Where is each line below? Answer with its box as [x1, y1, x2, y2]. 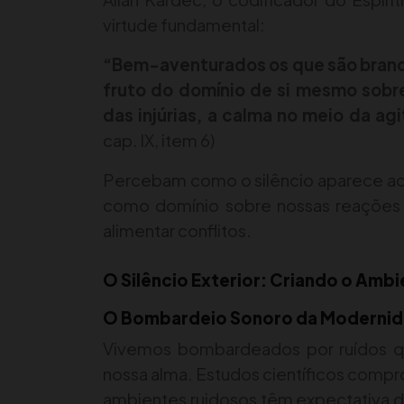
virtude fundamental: [103, 14, 264, 36]
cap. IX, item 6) [103, 130, 215, 151]
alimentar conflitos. [103, 220, 251, 242]
